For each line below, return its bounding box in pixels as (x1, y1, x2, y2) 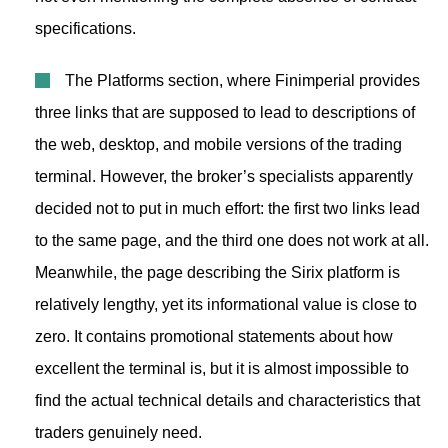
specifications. (35, 20, 136, 37)
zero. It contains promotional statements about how (35, 328, 393, 345)
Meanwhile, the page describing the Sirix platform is (35, 264, 400, 281)
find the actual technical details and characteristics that (35, 392, 420, 409)
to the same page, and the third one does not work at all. (35, 232, 429, 249)
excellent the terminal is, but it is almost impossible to (35, 360, 409, 377)
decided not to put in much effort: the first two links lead (35, 200, 420, 217)
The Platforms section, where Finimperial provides (65, 72, 420, 89)
